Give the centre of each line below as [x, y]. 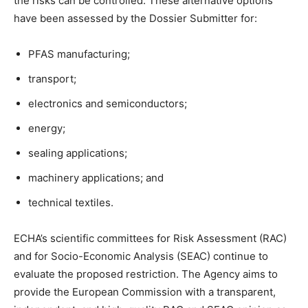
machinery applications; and [96, 178]
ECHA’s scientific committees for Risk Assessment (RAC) [150, 239]
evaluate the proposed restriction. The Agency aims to [146, 274]
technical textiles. [71, 203]
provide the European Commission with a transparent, [145, 292]
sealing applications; [78, 153]
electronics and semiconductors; [108, 104]
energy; [47, 129]
